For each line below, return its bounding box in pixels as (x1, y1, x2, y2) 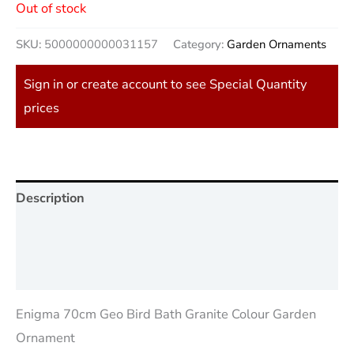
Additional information (16, 225, 150, 244)
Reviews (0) (16, 262, 87, 281)
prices (24, 98, 59, 117)
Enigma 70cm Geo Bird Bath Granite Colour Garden (16, 305, 316, 324)
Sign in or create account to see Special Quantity (24, 74, 307, 93)
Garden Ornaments (227, 36, 326, 53)
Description (16, 188, 85, 207)
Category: (173, 36, 227, 53)
